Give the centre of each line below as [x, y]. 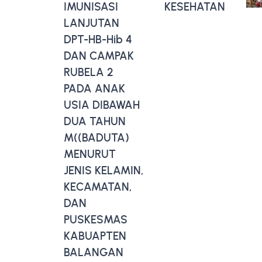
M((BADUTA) [96, 137]
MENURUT [90, 154]
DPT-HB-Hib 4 [98, 39]
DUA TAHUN [95, 121]
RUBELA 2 [89, 72]
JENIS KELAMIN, [104, 170]
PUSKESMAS [96, 219]
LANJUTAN [92, 23]
